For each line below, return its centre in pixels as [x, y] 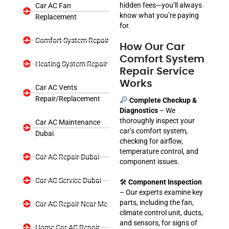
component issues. [150, 161]
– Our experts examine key [161, 192]
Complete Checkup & [163, 100]
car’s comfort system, [154, 131]
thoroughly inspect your [157, 120]
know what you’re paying [159, 15]
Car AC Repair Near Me [71, 204]
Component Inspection [165, 182]
